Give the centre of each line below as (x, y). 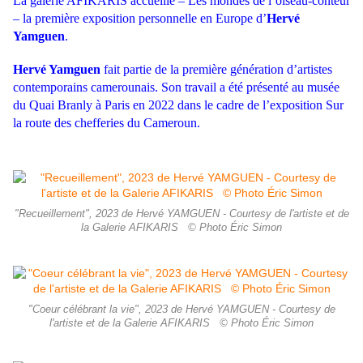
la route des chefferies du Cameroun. (107, 123)
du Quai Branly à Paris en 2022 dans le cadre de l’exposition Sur (178, 105)
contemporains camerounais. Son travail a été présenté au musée (176, 88)
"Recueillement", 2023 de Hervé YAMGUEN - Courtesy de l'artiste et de (181, 214)
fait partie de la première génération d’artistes (216, 70)
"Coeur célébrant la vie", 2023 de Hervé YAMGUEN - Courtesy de (181, 310)
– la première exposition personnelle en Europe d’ (140, 19)
